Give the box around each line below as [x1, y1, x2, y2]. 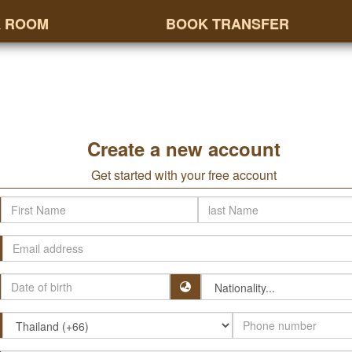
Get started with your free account [91, 166, 277, 184]
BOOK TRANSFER [165, 13, 289, 34]
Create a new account [87, 135, 280, 162]
